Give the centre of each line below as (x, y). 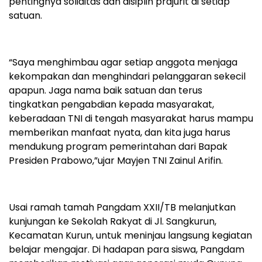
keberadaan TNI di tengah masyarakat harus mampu (131, 119)
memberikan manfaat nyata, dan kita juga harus (120, 133)
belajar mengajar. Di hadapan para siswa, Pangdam (127, 250)
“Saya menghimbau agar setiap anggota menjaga (123, 63)
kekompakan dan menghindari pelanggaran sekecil (127, 77)
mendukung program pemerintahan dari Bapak (118, 147)
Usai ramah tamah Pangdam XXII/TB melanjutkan (122, 208)
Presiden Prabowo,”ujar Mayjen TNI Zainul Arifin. (116, 161)
